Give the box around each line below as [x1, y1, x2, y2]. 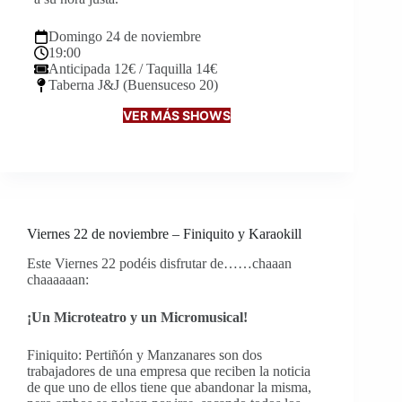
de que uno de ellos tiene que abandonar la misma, [27, 379, 311, 395]
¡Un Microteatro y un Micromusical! [27, 309, 248, 325]
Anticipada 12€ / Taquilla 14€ [48, 60, 217, 76]
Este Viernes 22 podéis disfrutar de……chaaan [27, 255, 292, 271]
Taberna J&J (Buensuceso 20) [48, 76, 218, 92]
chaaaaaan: [27, 271, 89, 287]
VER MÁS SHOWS [123, 107, 232, 123]
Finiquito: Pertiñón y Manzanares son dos [27, 346, 262, 363]
